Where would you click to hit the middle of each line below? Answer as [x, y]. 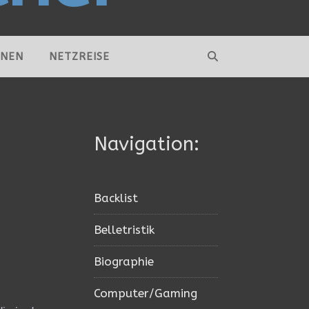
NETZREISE [79, 57]
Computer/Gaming [146, 293]
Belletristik [124, 230]
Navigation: [147, 144]
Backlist [116, 198]
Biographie [124, 261]
